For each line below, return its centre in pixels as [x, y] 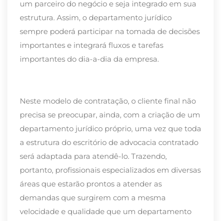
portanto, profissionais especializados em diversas [110, 170]
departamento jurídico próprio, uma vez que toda [110, 128]
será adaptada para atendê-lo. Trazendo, [93, 156]
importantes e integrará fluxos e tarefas [92, 45]
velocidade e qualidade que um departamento [106, 211]
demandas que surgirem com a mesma [93, 197]
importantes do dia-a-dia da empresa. [90, 59]
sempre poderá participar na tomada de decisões [110, 32]
